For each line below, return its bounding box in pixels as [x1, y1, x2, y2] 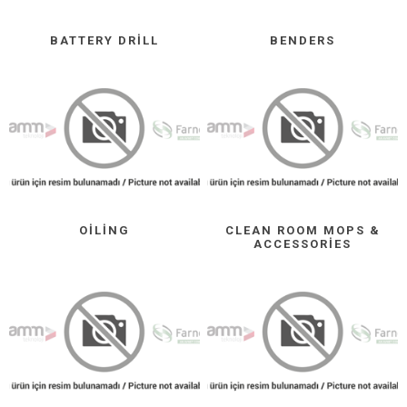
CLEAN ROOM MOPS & [224, 223, 381, 237]
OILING [78, 223, 130, 237]
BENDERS [270, 33, 336, 47]
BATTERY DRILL [49, 33, 159, 47]
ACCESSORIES [253, 236, 352, 251]
